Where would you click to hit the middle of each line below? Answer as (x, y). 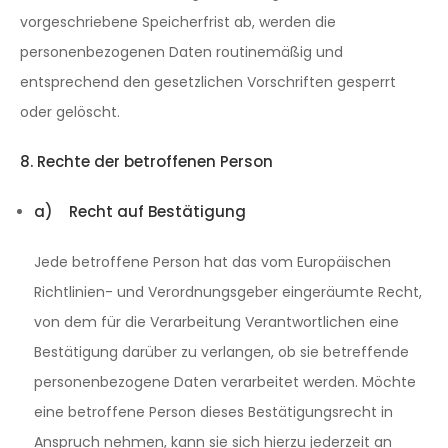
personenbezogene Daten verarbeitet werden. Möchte (225, 382)
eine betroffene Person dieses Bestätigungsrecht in (213, 412)
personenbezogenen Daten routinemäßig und (181, 52)
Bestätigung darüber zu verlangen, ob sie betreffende (221, 352)
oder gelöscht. (70, 112)
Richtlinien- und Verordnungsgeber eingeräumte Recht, (228, 292)
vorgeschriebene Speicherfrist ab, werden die (178, 22)
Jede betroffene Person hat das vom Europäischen (212, 262)
